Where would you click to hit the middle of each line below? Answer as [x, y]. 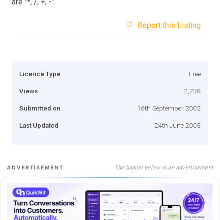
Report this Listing [169, 25]
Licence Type [40, 73]
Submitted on [40, 108]
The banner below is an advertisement [164, 167]
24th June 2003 [178, 125]
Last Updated [39, 125]
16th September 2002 [169, 108]
